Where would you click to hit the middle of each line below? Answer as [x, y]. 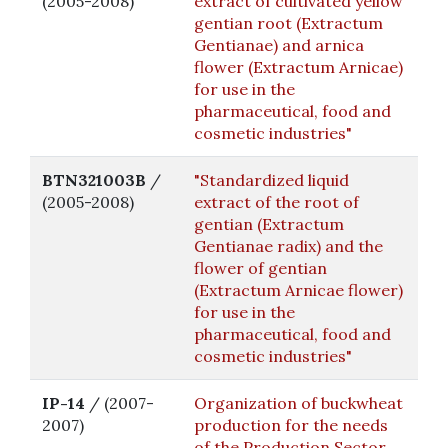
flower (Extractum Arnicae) [298, 67]
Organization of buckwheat [298, 403]
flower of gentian [260, 268]
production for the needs [291, 425]
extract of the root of [276, 202]
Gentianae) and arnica [279, 45]
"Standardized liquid [271, 180]
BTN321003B [94, 180]
